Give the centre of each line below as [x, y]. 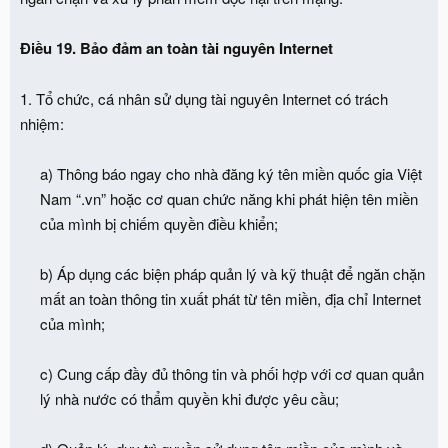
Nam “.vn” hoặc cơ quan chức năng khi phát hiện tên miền [229, 198]
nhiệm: [42, 123]
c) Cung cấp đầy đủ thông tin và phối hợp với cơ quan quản [232, 373]
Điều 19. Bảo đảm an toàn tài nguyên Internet [176, 47]
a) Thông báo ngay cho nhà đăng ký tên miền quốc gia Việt [231, 173]
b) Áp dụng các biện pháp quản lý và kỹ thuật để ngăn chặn [232, 273]
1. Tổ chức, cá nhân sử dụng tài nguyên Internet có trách [204, 98]
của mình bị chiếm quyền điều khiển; [159, 223]
